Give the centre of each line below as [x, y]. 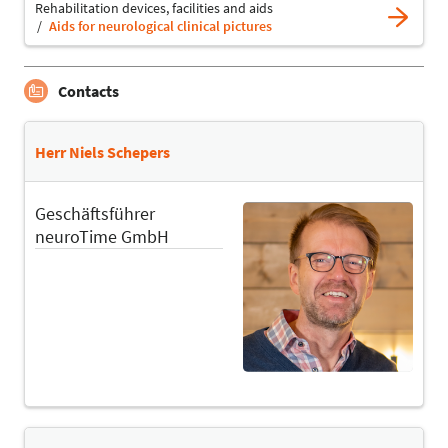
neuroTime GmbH [102, 237]
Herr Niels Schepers [102, 151]
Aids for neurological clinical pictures [160, 26]
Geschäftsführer [95, 214]
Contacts [88, 91]
